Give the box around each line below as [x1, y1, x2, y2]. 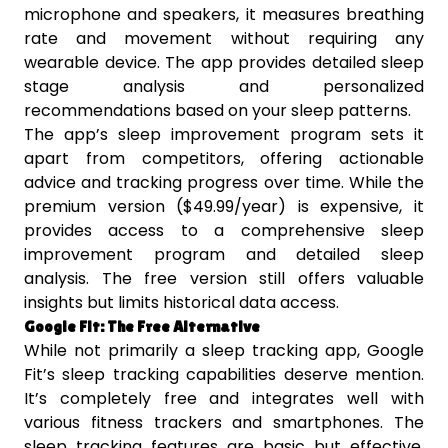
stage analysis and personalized [24, 75, 424, 99]
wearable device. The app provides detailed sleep [24, 51, 424, 75]
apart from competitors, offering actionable [24, 147, 424, 171]
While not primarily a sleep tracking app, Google [24, 339, 424, 363]
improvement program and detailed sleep [24, 243, 424, 267]
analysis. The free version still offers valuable [24, 267, 424, 291]
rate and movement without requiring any [24, 27, 424, 51]
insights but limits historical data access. [24, 291, 339, 315]
